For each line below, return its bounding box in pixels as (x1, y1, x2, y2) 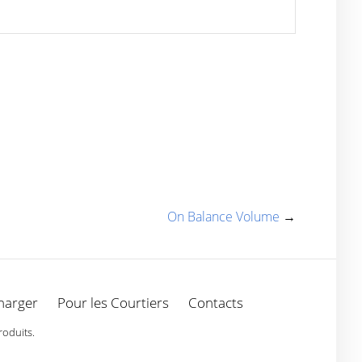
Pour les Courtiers (57, 293, 169, 312)
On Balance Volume (167, 208, 280, 225)
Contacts (188, 293, 243, 312)
